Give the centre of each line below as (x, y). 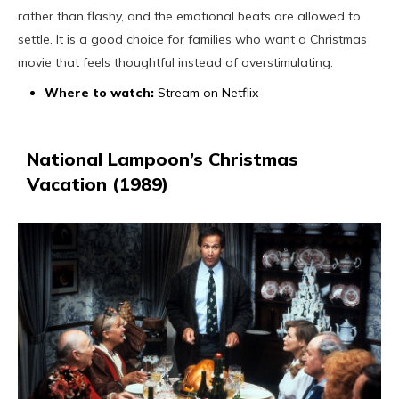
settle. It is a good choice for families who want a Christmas (192, 40)
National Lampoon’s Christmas (163, 159)
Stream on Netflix (208, 93)
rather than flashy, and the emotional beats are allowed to (189, 16)
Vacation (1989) (98, 184)
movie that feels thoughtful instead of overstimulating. (175, 63)
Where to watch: (101, 93)
